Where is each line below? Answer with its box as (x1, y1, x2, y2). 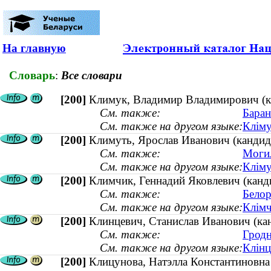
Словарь (9, 68, 55, 82)
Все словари (61, 68, 122, 82)
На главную (2, 42, 66, 54)
